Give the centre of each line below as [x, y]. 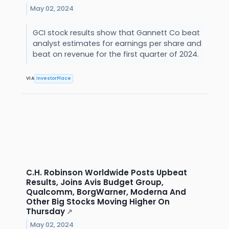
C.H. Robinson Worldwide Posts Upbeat [107, 172]
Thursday [45, 211]
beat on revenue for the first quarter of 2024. [117, 54]
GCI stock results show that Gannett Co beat [116, 32]
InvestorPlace [54, 78]
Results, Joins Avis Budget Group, [95, 182]
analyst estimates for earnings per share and [117, 43]
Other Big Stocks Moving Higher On [98, 201]
